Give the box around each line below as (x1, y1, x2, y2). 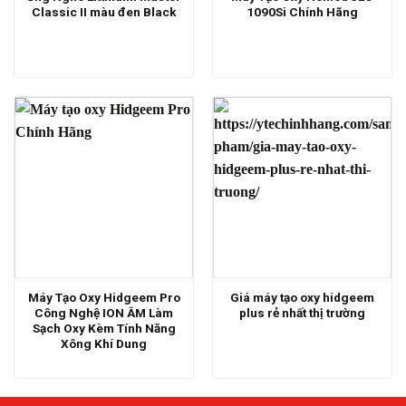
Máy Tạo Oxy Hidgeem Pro (27, 289, 180, 304)
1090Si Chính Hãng (246, 4, 358, 19)
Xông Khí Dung (61, 335, 147, 351)
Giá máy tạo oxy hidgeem (230, 289, 374, 304)
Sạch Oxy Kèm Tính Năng (32, 320, 176, 335)
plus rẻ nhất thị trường (239, 304, 365, 320)
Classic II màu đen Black (31, 4, 177, 19)
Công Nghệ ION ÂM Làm (34, 304, 173, 320)
